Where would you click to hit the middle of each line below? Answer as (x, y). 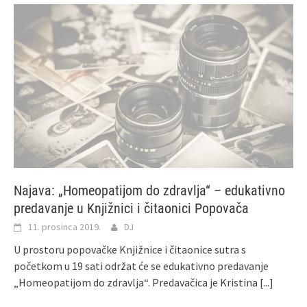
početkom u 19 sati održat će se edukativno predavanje (141, 266)
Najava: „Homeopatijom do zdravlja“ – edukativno (149, 190)
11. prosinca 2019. (64, 226)
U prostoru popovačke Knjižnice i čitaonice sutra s (130, 249)
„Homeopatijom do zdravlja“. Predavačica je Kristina (137, 282)
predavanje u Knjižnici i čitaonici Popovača (131, 208)
